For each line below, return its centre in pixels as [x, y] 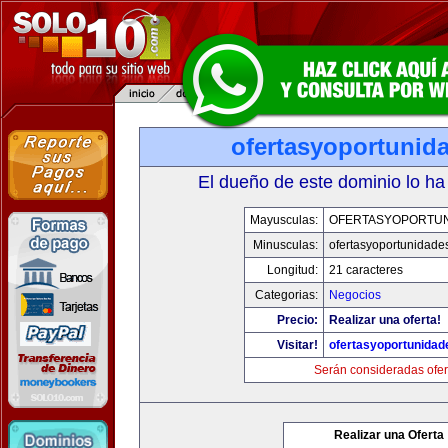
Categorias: [286, 295]
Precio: [297, 320]
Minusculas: [285, 245]
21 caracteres [366, 270]
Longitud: [292, 270]
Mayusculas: [284, 220]
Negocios [355, 295]
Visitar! [297, 345]
